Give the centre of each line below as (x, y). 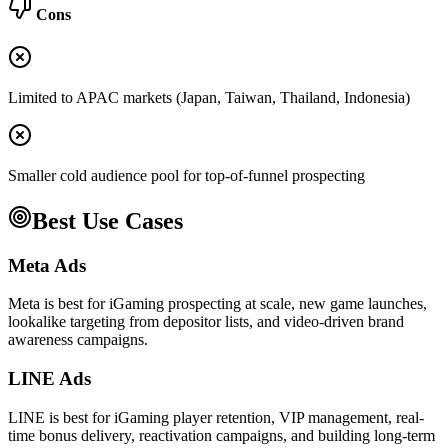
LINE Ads (49, 379)
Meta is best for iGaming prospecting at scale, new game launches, (217, 304)
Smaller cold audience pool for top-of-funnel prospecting (186, 175)
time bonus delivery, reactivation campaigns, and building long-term (221, 435)
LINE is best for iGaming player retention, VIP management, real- (216, 417)
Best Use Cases (107, 220)
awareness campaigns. (78, 340)
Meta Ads (47, 265)
